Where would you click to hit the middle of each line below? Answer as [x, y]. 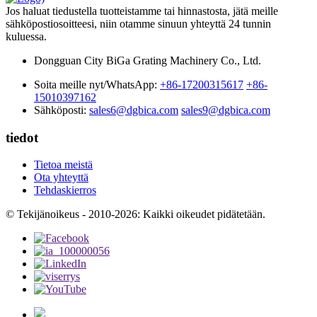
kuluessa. [26, 36]
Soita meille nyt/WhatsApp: [96, 84]
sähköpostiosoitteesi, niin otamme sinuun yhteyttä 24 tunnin [138, 23]
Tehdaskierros [65, 190]
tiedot [22, 137]
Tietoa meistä [63, 165]
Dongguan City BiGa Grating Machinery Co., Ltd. [148, 60]
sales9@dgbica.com [226, 110]
